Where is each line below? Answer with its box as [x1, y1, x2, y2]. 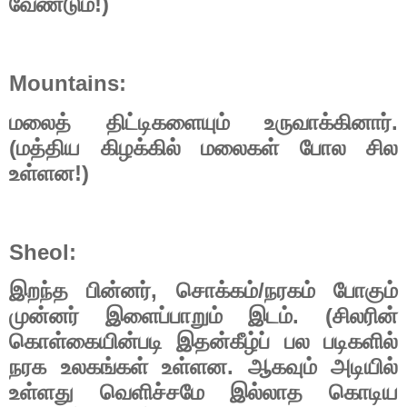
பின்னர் [86, 279, 152, 303]
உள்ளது [9, 381, 74, 405]
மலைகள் [201, 135, 279, 160]
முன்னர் [9, 304, 79, 329]
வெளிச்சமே [99, 381, 204, 405]
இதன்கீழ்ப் [176, 330, 271, 354]
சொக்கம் [175, 279, 258, 303]
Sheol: [9, 239, 76, 264]
